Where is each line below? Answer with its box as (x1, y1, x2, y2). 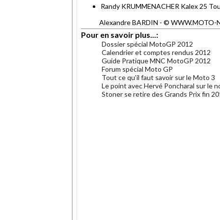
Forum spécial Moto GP (102, 64, 173, 73)
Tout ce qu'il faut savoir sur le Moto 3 (102, 73, 215, 82)
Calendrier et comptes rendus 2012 (102, 48, 211, 56)
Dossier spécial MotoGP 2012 (102, 39, 193, 48)
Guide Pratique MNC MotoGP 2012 (102, 56, 211, 65)
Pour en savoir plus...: (81, 29, 160, 39)
